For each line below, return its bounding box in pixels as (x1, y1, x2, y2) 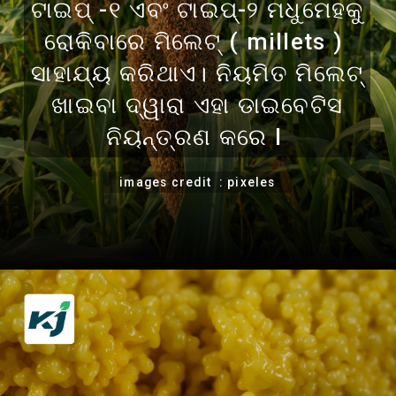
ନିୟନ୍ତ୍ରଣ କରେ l (105, 124, 290, 151)
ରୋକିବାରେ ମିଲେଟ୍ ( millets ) (44, 28, 351, 56)
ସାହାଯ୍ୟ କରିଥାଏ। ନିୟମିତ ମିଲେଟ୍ (31, 60, 364, 88)
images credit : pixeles (119, 174, 276, 189)
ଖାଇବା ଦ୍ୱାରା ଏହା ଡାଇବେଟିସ (51, 92, 344, 119)
